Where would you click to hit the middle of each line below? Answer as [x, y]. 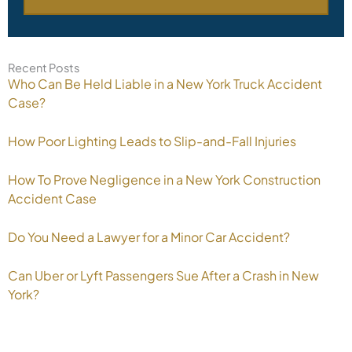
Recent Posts [44, 67]
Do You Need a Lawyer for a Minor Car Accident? [149, 236]
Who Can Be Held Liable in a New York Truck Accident [165, 83]
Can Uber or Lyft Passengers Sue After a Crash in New [163, 275]
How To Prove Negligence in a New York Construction [164, 179]
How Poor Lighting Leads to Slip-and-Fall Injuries [152, 141]
